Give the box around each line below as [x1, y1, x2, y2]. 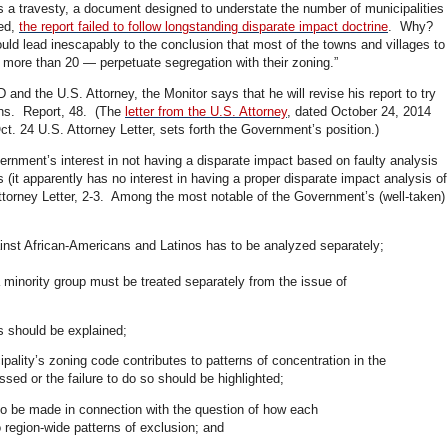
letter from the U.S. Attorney [125, 104, 287, 120]
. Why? [388, 19, 437, 35]
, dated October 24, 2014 [287, 104, 431, 120]
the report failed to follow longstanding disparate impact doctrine [19, 19, 388, 35]
